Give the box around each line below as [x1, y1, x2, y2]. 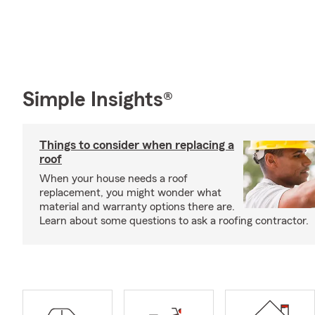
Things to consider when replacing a [39, 138, 234, 151]
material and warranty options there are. [39, 200, 235, 212]
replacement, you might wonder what [39, 186, 221, 198]
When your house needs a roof [39, 172, 188, 184]
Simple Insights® [22, 89, 173, 110]
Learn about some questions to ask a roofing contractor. [39, 214, 309, 226]
